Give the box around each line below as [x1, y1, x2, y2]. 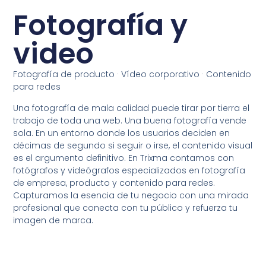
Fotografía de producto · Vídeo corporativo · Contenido [13, 68, 252, 81]
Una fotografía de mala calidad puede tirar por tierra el [13, 102, 250, 114]
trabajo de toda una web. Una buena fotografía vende [13, 114, 247, 126]
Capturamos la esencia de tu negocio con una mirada [13, 189, 249, 201]
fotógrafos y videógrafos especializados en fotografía [13, 164, 246, 176]
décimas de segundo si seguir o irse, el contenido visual [13, 139, 253, 151]
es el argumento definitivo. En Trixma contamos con [13, 151, 235, 164]
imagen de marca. [13, 214, 94, 226]
